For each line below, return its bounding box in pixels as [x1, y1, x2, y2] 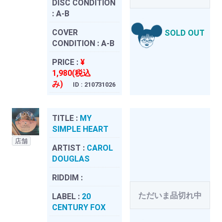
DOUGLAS [52, 154, 90, 164]
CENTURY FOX [52, 202, 106, 212]
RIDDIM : [52, 172, 83, 182]
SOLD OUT [165, 28, 205, 38]
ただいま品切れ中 [138, 190, 202, 200]
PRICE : [52, 57, 80, 67]
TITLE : [52, 113, 80, 123]
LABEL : [52, 191, 82, 201]
